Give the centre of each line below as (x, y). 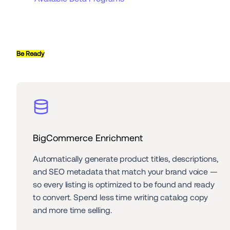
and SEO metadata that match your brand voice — (125, 172)
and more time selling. (72, 210)
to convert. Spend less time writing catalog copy (121, 198)
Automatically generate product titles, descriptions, (126, 159)
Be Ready (30, 54)
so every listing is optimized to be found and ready (124, 185)
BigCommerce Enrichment (88, 138)
